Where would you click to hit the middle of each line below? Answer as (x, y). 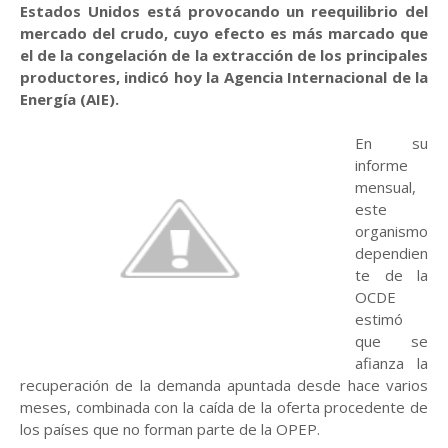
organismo (391, 231)
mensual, (385, 187)
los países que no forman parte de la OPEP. (170, 429)
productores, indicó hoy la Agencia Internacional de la (224, 77)
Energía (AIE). (69, 99)
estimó (379, 319)
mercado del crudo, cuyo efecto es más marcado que (224, 33)
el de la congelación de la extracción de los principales (224, 55)
